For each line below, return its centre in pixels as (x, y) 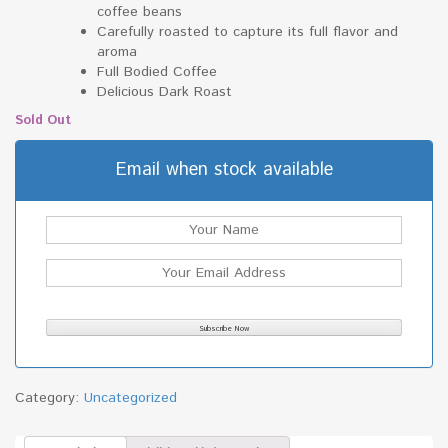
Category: (49, 397)
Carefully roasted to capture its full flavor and (247, 31)
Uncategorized (130, 397)
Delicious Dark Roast (164, 91)
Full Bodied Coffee (157, 71)
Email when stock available (224, 169)
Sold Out (43, 120)
